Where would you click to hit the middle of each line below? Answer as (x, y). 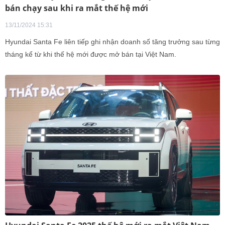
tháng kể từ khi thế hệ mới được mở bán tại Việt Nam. (91, 54)
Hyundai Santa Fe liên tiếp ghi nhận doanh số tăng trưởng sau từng (113, 42)
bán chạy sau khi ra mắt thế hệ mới (77, 8)
